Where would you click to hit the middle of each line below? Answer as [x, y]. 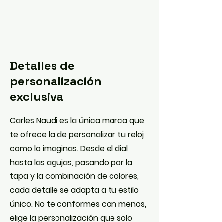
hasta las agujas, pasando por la [71, 162]
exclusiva [37, 96]
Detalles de [42, 66]
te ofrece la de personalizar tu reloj [77, 135]
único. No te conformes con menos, [78, 204]
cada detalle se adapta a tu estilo [74, 190]
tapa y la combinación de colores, [74, 176]
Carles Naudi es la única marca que [77, 121]
